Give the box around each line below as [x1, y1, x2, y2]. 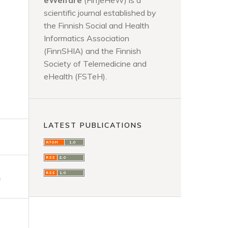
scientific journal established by [44, 8, 156, 18]
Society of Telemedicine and [44, 59, 147, 69]
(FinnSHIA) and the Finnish [44, 46, 141, 56]
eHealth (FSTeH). [44, 71, 107, 81]
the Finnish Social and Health [44, 20, 149, 31]
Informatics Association [44, 33, 129, 43]
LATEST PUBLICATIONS [44, 120, 142, 130]
